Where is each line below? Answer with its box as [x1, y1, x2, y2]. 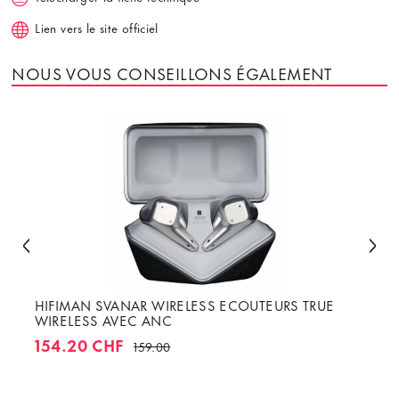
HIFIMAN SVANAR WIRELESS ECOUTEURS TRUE [34, 294, 335, 316]
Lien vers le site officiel [35, 18, 159, 37]
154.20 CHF [34, 332, 125, 358]
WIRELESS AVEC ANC [34, 309, 172, 331]
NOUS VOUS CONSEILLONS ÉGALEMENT [12, 60, 332, 85]
